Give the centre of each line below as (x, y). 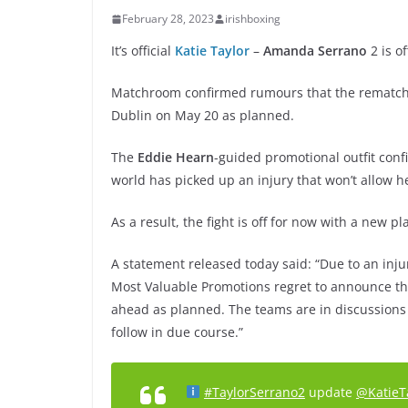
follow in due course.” (177, 332)
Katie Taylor (212, 51)
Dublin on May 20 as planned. (203, 115)
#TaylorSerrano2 (254, 392)
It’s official (143, 51)
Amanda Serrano (313, 51)
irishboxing (253, 19)
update (330, 392)
